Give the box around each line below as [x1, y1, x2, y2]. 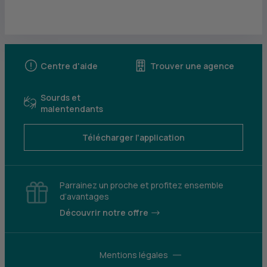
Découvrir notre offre [60, 207, 148, 218]
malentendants [41, 103, 103, 114]
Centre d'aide [41, 60, 98, 72]
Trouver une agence [150, 60, 234, 72]
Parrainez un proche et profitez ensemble [60, 179, 223, 191]
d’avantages [60, 191, 109, 202]
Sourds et [41, 92, 80, 103]
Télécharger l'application [82, 132, 185, 143]
